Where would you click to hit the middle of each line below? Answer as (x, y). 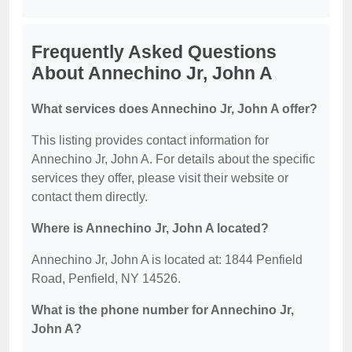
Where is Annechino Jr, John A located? (150, 229)
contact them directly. (90, 197)
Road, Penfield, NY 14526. (106, 279)
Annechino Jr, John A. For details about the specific (173, 159)
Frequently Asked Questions (154, 52)
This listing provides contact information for (150, 141)
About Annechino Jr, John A (152, 73)
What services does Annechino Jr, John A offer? (174, 109)
